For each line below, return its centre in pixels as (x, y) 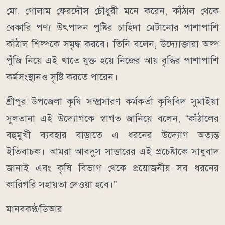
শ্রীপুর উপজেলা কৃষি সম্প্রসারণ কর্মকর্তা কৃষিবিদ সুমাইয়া (113, 102)
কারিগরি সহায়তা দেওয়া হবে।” (61, 185)
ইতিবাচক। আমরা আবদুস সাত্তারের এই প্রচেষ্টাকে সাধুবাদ (113, 152)
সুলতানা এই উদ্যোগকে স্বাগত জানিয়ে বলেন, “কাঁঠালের (113, 119)
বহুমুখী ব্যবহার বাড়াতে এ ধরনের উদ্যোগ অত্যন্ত (113, 135)
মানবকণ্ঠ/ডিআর (34, 209)
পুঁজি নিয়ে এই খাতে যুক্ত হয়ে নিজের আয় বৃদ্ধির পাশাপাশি (113, 61)
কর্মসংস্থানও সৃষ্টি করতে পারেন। (62, 77)
